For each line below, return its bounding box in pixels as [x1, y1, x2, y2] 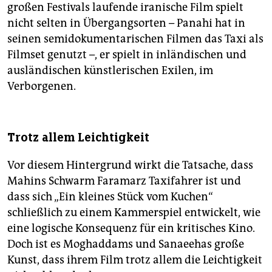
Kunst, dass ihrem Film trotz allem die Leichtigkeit [7, 253, 262, 267]
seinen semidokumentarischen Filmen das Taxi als [7, 32, 263, 46]
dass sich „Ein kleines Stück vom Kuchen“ [7, 190, 213, 204]
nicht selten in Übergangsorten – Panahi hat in [7, 16, 245, 30]
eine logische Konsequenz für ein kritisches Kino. [7, 222, 255, 236]
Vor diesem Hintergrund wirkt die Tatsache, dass [7, 158, 253, 172]
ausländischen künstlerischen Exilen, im [7, 64, 213, 78]
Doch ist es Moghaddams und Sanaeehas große [7, 237, 244, 251]
